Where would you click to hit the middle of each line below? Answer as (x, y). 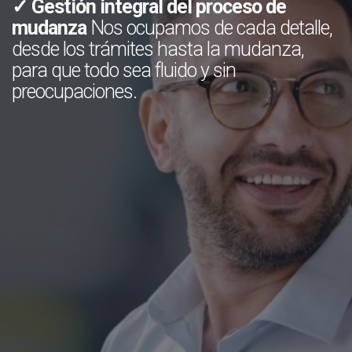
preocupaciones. (74, 92)
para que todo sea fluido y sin (124, 70)
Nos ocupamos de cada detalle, (209, 28)
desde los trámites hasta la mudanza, (158, 49)
